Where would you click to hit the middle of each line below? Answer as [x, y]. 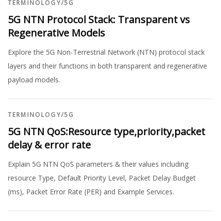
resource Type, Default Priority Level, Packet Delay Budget [102, 178]
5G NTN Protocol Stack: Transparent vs [99, 19]
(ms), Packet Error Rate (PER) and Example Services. [91, 192]
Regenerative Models [56, 33]
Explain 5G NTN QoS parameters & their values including [98, 164]
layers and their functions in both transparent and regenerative [108, 66]
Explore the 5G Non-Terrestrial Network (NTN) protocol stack [106, 52]
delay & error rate [49, 145]
